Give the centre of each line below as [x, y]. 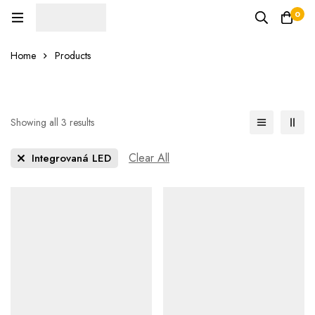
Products [73, 56]
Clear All [149, 158]
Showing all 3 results [52, 123]
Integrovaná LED [71, 159]
